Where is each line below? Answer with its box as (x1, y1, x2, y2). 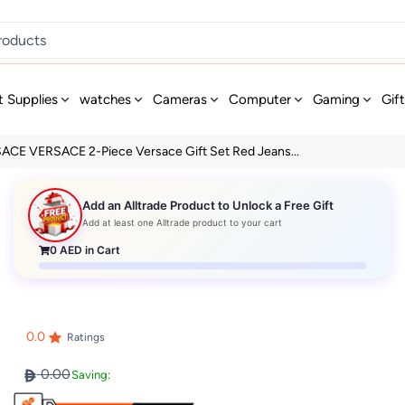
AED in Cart (57, 242, 121, 257)
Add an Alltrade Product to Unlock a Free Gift (82, 198, 334, 213)
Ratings (66, 331, 105, 344)
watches (80, 91, 132, 108)
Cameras (153, 91, 208, 108)
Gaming (313, 91, 361, 108)
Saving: (71, 368, 110, 382)
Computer (229, 91, 292, 108)
